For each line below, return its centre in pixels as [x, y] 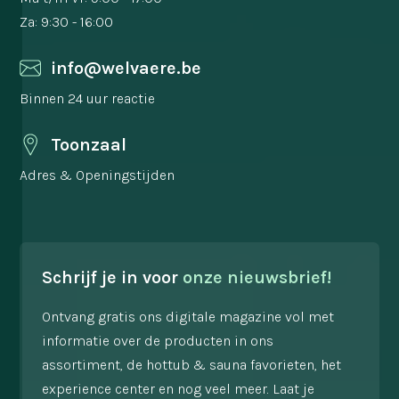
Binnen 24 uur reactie [88, 98]
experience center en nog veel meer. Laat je [179, 388]
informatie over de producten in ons [158, 340]
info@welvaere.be [126, 68]
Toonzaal [89, 144]
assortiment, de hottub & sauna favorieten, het [192, 364]
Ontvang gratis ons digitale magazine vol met [188, 316]
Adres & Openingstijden [98, 175]
